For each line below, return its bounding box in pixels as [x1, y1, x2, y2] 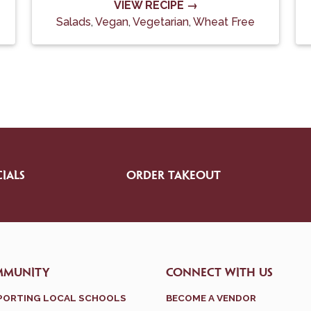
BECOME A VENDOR [166, 292, 256, 303]
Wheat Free [193, 15, 255, 28]
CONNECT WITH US [166, 267, 273, 278]
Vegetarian [133, 15, 189, 28]
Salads [56, 15, 91, 28]
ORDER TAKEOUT [126, 170, 221, 181]
